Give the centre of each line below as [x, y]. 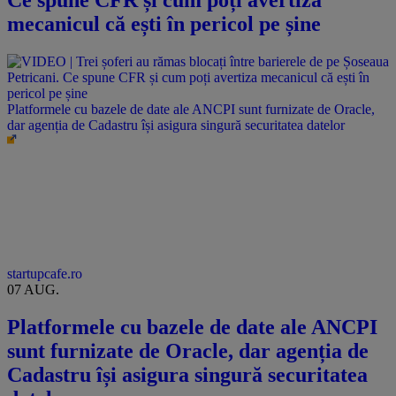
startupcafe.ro [45, 273]
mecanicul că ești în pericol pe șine [164, 23]
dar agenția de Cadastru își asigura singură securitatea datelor [176, 125]
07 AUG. [33, 289]
